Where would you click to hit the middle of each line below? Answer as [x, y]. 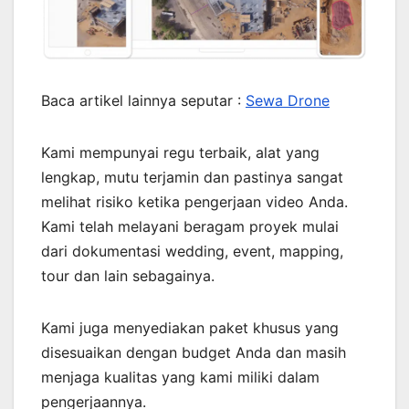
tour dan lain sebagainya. [128, 275]
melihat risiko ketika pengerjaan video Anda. [194, 201]
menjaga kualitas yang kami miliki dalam [180, 377]
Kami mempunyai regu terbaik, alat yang [180, 152]
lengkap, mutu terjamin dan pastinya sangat [192, 177]
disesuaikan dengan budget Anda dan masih [194, 352]
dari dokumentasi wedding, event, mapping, [192, 251]
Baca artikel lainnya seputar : [143, 100]
